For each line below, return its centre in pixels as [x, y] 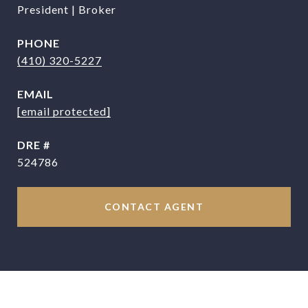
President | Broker [67, 9]
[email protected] [64, 111]
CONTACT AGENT [154, 207]
